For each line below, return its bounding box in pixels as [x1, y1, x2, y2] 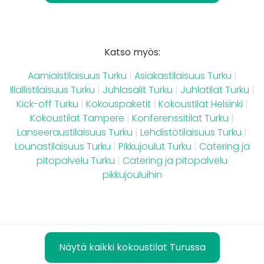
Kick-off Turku [16, 97, 78, 111]
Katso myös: [104, 45, 160, 59]
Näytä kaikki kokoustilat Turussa [58, 240, 206, 254]
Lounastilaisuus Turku [14, 139, 111, 153]
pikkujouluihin [102, 167, 162, 181]
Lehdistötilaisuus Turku [140, 125, 242, 139]
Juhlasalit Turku [102, 82, 173, 97]
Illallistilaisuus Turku [9, 82, 95, 97]
